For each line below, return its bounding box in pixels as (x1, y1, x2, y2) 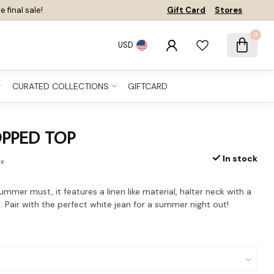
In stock (220, 153, 257, 164)
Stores (215, 5, 242, 15)
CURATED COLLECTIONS (12, 81, 109, 92)
